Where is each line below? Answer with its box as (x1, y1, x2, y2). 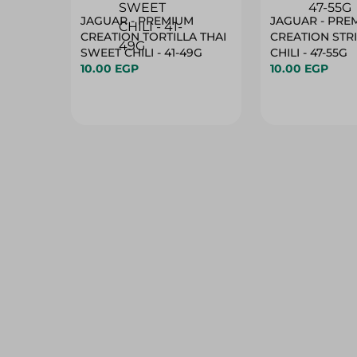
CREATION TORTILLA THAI (80, 29, 226, 44)
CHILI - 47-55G (270, 45, 347, 60)
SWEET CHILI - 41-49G (80, 45, 202, 60)
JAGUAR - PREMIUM (80, 14, 194, 28)
